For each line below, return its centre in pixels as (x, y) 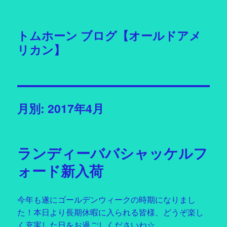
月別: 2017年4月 (61, 108)
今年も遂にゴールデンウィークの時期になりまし (107, 200)
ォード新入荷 (61, 171)
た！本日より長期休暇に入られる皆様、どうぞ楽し (111, 213)
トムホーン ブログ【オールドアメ (109, 35)
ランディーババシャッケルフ (113, 153)
